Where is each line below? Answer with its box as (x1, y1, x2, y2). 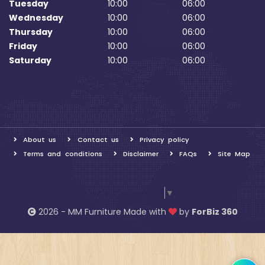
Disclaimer (122, 149, 159, 159)
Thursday (9, 26, 53, 38)
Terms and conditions (23, 149, 102, 159)
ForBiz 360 (191, 206, 238, 218)
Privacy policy (140, 135, 190, 144)
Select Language (91, 187, 164, 199)
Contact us (77, 135, 119, 144)
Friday (9, 40, 37, 52)
